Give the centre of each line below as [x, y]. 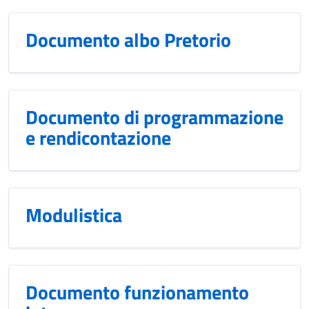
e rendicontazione [98, 137]
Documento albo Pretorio [128, 39]
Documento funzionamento [137, 292]
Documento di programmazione [154, 117]
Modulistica [74, 215]
